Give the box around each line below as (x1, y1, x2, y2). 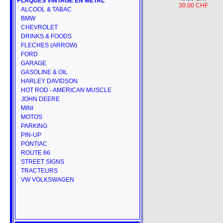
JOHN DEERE (20, 96, 60, 103)
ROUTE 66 (20, 149, 50, 156)
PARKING (20, 122, 47, 129)
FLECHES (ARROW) (20, 42, 77, 49)
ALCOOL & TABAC (20, 6, 72, 13)
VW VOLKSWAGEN (20, 176, 74, 183)
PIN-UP (20, 131, 41, 138)
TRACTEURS (20, 167, 58, 174)
